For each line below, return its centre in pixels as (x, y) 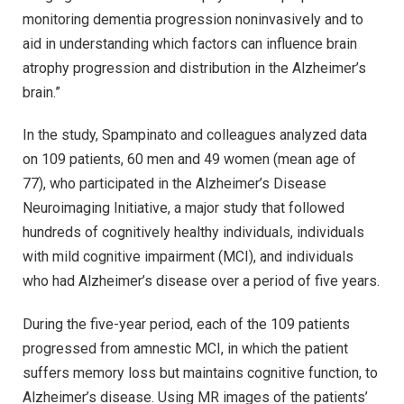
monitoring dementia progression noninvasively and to (193, 19)
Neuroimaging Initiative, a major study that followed (184, 208)
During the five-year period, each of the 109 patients (186, 325)
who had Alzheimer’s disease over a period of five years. (201, 281)
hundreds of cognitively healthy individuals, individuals (193, 233)
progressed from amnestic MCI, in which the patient (185, 349)
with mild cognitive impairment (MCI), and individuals (188, 257)
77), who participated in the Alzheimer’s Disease (174, 184)
